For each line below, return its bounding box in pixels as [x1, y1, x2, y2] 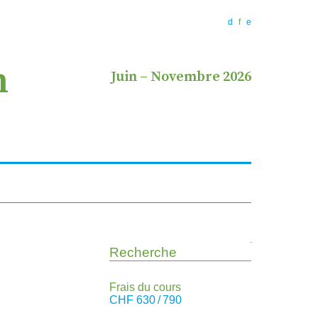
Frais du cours [109, 281, 181, 294]
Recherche [108, 241, 160, 253]
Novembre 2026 [150, 68, 251, 86]
